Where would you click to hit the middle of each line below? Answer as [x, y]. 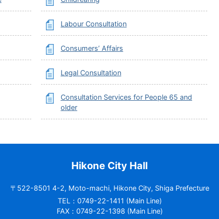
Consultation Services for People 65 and [126, 97]
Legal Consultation [91, 73]
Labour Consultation [94, 24]
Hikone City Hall [109, 165]
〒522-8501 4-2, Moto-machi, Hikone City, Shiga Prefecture [109, 188]
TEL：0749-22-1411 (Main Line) [109, 201]
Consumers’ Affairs [92, 48]
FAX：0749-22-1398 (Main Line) [109, 211]
